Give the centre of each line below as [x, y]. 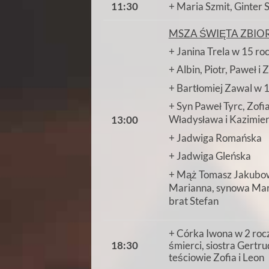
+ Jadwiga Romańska [215, 138]
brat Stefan [193, 201]
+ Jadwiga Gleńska [210, 156]
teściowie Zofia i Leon [216, 258]
